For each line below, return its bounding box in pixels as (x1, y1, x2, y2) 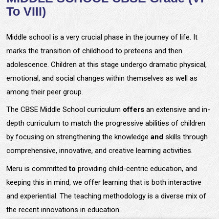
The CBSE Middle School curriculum (6, 105, 123, 114)
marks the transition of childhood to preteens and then (6, 46, 182, 55)
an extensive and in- (144, 105, 210, 114)
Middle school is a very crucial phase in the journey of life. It (6, 32, 197, 42)
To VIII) (6, 4, 46, 18)
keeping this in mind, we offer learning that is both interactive (6, 177, 201, 187)
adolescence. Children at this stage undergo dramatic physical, (6, 60, 207, 69)
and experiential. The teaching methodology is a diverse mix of (6, 191, 206, 200)
